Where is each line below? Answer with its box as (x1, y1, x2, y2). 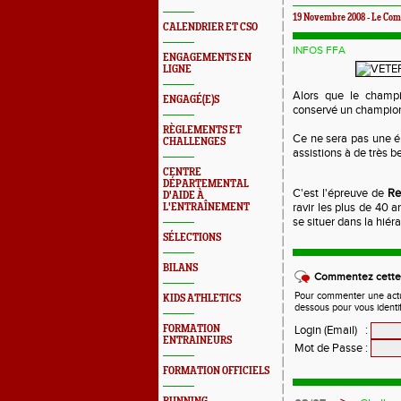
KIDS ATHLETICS (163, 293, 241, 304)
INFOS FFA (293, 44, 346, 56)
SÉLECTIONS (163, 232, 221, 243)
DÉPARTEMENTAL (163, 178, 249, 190)
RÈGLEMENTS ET (163, 124, 242, 136)
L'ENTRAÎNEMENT (163, 201, 250, 213)
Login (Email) (294, 323, 357, 337)
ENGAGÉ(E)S (163, 94, 219, 106)
